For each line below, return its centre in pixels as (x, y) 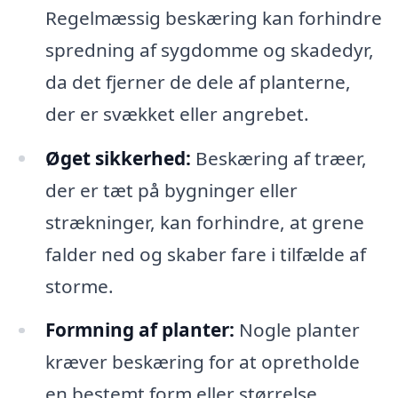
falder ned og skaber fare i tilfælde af (205, 254)
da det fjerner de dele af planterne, (198, 81)
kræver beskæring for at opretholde (202, 362)
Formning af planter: (139, 330)
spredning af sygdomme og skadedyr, (209, 49)
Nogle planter (297, 330)
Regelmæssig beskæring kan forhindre (213, 17)
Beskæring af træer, (279, 158)
